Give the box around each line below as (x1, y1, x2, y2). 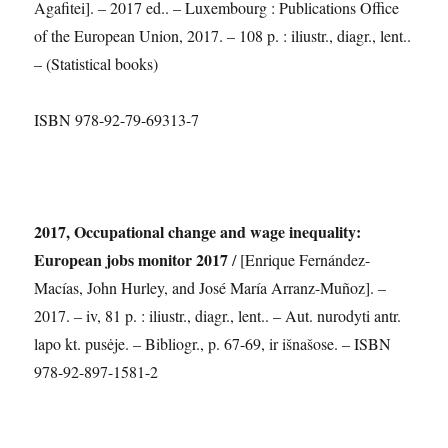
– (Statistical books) (34, 52, 159, 74)
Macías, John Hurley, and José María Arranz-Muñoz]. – (34, 276, 387, 298)
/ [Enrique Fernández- (228, 248, 371, 270)
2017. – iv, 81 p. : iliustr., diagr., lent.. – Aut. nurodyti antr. (34, 304, 402, 326)
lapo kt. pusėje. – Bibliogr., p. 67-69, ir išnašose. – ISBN (34, 332, 392, 354)
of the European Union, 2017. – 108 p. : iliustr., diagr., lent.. (34, 24, 412, 46)
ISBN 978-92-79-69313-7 (34, 108, 200, 130)
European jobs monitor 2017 (34, 247, 229, 271)
